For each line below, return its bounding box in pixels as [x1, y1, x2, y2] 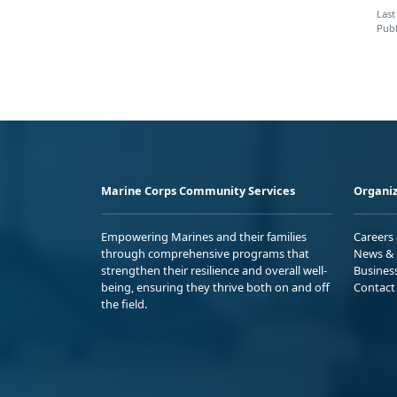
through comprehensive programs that [101, 245, 309, 261]
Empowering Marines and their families [101, 228, 307, 245]
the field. [101, 295, 147, 312]
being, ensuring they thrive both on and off [101, 278, 330, 295]
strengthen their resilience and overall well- [101, 261, 327, 278]
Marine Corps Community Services [101, 182, 295, 198]
